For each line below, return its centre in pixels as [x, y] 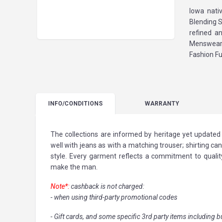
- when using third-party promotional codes [114, 197]
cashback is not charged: [108, 186]
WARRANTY [162, 104]
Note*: [61, 186]
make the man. [74, 167]
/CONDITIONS [83, 104]
